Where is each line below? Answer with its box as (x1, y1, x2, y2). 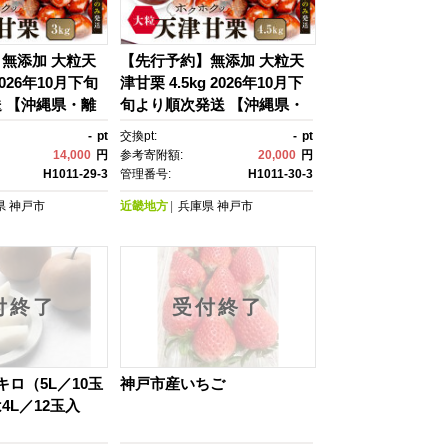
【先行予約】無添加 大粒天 (120, 51, 304, 69)
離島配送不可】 (120, 117, 225, 135)
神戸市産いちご (120, 374, 225, 392)
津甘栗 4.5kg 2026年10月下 (120, 73, 303, 91)
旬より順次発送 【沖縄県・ (120, 95, 304, 113)
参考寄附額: (120, 147, 183, 162)
